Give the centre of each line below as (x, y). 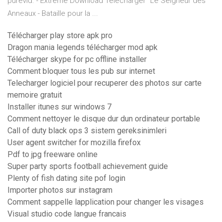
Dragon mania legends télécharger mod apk (83, 48)
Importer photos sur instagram (60, 190)
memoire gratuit (35, 95)
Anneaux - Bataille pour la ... (53, 14)
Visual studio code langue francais (67, 214)
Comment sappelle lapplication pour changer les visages (106, 202)
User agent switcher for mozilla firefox (74, 143)
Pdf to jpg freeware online (53, 155)
